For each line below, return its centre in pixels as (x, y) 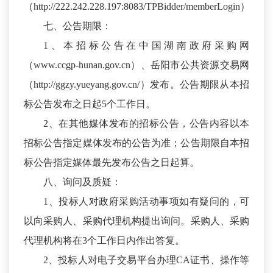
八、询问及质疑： (82, 182)
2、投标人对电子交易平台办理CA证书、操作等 (146, 260)
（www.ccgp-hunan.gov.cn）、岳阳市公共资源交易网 (136, 65)
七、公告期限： (77, 26)
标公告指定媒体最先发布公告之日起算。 (112, 163)
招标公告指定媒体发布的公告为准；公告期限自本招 (136, 143)
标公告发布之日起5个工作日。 (90, 104)
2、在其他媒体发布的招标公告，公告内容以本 (146, 124)
